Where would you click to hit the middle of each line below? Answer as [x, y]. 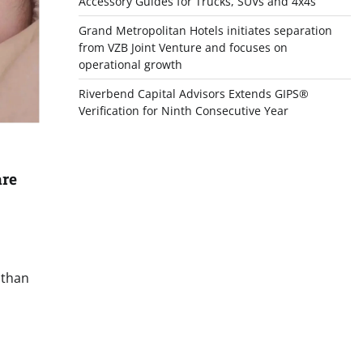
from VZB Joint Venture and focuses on [183, 47]
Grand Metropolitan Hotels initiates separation [205, 30]
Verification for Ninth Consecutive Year [183, 111]
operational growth [130, 64]
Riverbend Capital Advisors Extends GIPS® [193, 94]
